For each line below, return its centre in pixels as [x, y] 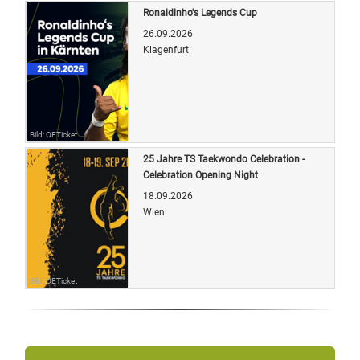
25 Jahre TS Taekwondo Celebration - [224, 159]
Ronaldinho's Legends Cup [200, 12]
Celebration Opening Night [200, 175]
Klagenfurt [166, 49]
